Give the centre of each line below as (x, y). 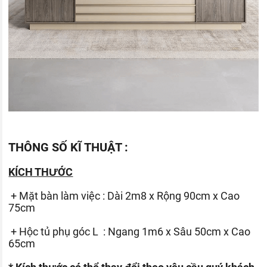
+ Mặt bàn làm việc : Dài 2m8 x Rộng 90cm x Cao (124, 195)
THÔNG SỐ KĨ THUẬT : (70, 147)
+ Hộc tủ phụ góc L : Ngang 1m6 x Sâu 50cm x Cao (130, 231)
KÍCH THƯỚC (41, 172)
